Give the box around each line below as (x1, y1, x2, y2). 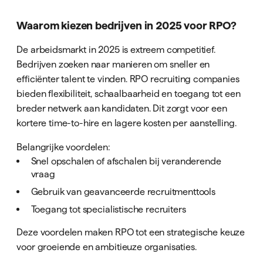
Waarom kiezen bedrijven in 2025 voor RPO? (16, 19, 237, 32)
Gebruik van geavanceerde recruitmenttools (31, 186, 215, 197)
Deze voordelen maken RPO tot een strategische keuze (16, 227, 245, 238)
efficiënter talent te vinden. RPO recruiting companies (16, 73, 240, 84)
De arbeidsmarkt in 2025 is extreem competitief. (16, 43, 215, 55)
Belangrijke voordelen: (16, 141, 110, 153)
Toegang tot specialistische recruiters (31, 204, 186, 215)
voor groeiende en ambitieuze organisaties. (16, 241, 197, 252)
